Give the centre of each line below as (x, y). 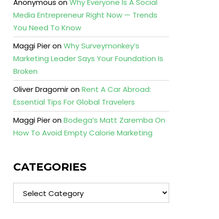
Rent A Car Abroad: (116, 89)
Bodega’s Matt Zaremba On (114, 120)
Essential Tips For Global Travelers (74, 102)
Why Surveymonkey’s (101, 46)
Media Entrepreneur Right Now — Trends (85, 15)
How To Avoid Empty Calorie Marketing (83, 133)
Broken (25, 71)
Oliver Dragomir (41, 89)
